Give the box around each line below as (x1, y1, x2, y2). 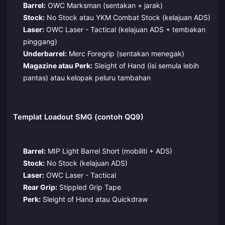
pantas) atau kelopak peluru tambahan (23, 73, 151, 82)
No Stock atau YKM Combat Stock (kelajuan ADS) (44, 13, 210, 22)
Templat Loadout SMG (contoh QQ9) (13, 113, 144, 122)
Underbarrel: (23, 49, 67, 58)
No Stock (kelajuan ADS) (44, 158, 128, 167)
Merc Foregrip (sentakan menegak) (66, 49, 184, 58)
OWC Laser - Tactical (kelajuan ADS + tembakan (44, 25, 205, 34)
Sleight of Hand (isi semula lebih (92, 61, 199, 70)
